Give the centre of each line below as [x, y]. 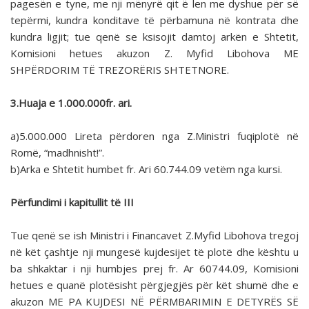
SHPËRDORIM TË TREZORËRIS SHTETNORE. [120, 70]
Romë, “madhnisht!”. [57, 153]
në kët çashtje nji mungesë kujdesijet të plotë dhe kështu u [154, 252]
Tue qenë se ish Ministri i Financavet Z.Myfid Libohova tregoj [154, 236]
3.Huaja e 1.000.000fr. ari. [71, 103]
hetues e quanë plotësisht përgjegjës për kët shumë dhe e [154, 285]
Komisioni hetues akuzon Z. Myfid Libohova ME [154, 53]
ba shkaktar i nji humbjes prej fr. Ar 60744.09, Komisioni [154, 269]
